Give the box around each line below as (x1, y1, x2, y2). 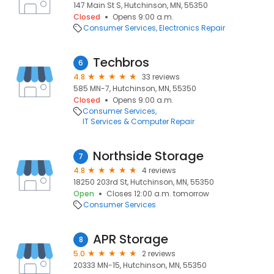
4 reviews (142, 165, 176, 176)
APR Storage (93, 231, 168, 248)
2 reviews (142, 248, 176, 259)
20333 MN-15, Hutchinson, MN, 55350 (73, 260, 207, 270)
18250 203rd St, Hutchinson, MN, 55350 (73, 177, 214, 187)
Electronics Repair (159, 23, 225, 33)
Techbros (93, 54, 149, 71)
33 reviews (142, 72, 180, 82)
